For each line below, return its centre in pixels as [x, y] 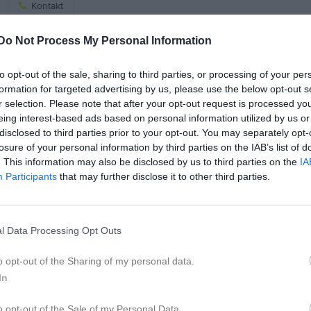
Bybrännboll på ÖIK [228, 88]
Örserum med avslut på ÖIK [246, 126]
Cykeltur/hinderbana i [233, 112]
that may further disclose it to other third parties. [163, 176]
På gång [217, 54]
